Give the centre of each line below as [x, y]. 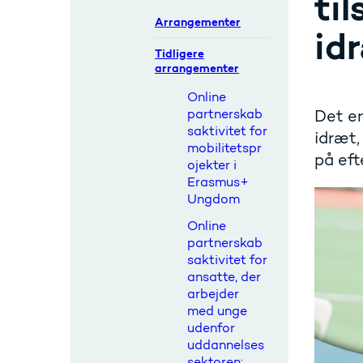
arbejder [213, 294]
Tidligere [179, 53]
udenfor [211, 328]
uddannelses [226, 345]
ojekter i [212, 165]
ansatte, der [224, 277]
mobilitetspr [224, 148]
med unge [217, 311]
